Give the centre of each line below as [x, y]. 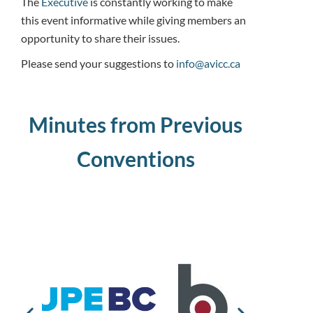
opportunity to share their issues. [101, 38]
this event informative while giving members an [133, 20]
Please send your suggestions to [99, 63]
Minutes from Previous [136, 124]
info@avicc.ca [208, 63]
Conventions [136, 158]
